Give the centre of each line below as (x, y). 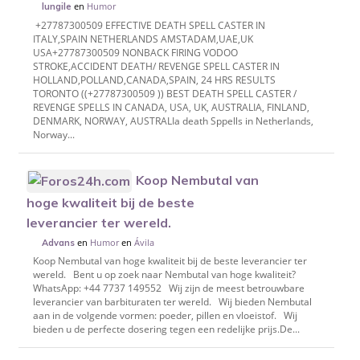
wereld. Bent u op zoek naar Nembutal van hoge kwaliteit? (166, 275)
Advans (59, 242)
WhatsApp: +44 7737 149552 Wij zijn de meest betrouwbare (168, 288)
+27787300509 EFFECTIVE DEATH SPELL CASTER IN (149, 25)
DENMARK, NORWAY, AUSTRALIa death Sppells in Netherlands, (173, 121)
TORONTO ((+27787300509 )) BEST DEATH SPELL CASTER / (164, 93)
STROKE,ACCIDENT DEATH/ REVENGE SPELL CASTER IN (156, 66)
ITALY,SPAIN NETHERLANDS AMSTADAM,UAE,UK (143, 39)
